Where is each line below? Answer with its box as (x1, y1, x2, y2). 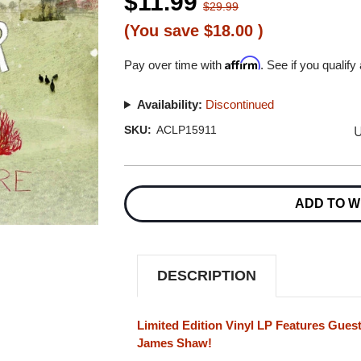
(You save (124, 22, 200, 39)
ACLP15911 (156, 123, 217, 136)
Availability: (136, 98, 202, 111)
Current (124, 173, 159, 186)
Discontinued (205, 98, 274, 111)
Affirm (225, 56, 261, 70)
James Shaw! (137, 335, 213, 350)
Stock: (124, 189, 156, 201)
